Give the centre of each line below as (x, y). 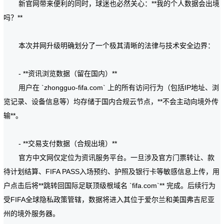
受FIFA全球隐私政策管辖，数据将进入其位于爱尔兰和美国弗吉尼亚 (109, 199)
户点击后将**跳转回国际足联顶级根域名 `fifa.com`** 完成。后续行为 (110, 185)
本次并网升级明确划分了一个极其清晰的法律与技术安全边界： (117, 45)
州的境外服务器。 (32, 213)
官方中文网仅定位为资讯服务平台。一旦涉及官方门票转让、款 (117, 157)
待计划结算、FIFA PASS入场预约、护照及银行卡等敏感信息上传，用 (112, 171)
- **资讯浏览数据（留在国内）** (68, 73)
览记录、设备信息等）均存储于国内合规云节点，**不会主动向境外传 (111, 101)
